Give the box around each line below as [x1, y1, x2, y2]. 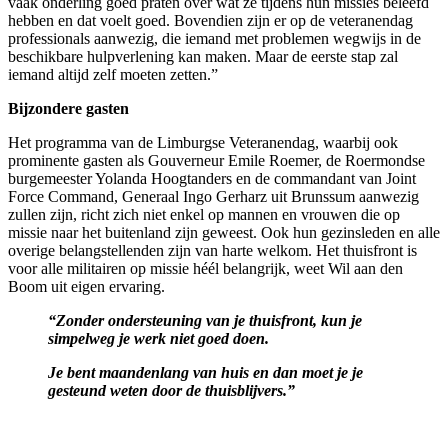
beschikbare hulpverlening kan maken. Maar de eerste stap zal [8, 47, 398, 65]
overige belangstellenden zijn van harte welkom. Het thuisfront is [8, 241, 417, 259]
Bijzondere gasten [8, 99, 129, 117]
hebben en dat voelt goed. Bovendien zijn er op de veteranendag [8, 11, 413, 29]
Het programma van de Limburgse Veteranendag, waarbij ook [8, 133, 398, 151]
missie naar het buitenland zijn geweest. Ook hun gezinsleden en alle [8, 223, 440, 241]
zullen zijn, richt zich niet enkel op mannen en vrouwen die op [8, 205, 400, 223]
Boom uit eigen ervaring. [8, 277, 169, 295]
